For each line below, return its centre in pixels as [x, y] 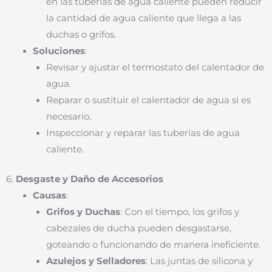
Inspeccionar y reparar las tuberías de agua [143, 133]
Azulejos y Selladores [96, 261]
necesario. [68, 116]
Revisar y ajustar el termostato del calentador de [155, 67]
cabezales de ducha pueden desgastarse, [138, 228]
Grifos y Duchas [83, 212]
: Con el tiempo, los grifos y [179, 212]
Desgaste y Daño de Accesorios [90, 179]
